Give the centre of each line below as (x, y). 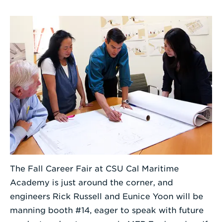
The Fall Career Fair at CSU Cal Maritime (94, 168)
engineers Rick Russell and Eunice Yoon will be (107, 196)
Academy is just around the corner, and (91, 182)
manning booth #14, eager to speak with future (107, 210)
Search (125, 44)
